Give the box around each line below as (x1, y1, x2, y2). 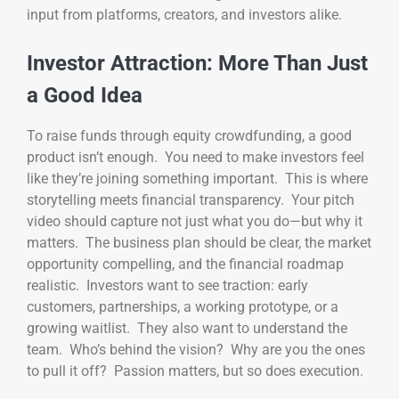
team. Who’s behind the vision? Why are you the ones (27, 340, 365, 358)
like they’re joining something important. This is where (27, 169, 368, 187)
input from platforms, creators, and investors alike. (27, 5, 342, 23)
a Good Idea (27, 82, 142, 108)
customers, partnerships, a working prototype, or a (27, 297, 338, 315)
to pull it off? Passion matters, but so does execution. (27, 362, 363, 379)
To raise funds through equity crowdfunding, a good (27, 126, 352, 144)
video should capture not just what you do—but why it (27, 212, 362, 230)
